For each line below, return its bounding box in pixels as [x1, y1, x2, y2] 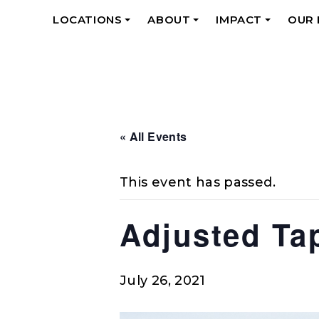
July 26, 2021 [120, 273, 206, 288]
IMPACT [216, 13, 263, 27]
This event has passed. [120, 174, 276, 190]
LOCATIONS [53, 13, 122, 27]
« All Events [120, 128, 187, 145]
